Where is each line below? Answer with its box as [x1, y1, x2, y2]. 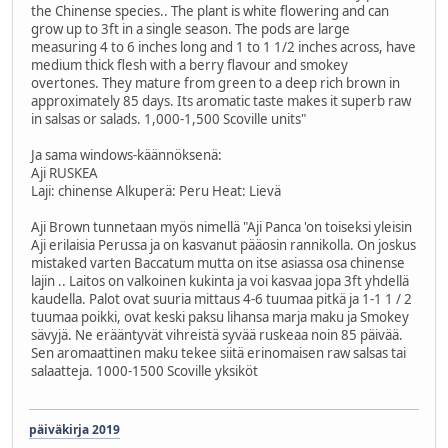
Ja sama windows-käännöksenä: [31, 145, 222, 164]
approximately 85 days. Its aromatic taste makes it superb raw [31, 91, 411, 110]
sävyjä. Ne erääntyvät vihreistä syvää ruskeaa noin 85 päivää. [31, 325, 403, 344]
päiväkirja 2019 [29, 421, 120, 439]
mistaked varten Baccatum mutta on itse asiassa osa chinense [31, 253, 405, 272]
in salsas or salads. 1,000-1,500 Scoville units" [31, 109, 306, 128]
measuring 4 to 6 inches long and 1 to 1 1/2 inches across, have [31, 37, 416, 56]
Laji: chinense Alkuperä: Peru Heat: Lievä [31, 181, 281, 200]
